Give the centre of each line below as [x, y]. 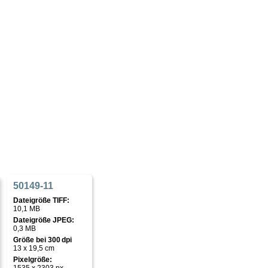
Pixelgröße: [33, 260]
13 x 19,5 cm [34, 248]
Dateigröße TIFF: [41, 200]
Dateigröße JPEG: [44, 220]
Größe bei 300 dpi [42, 240]
